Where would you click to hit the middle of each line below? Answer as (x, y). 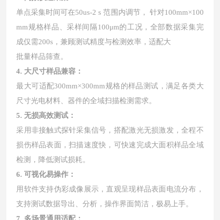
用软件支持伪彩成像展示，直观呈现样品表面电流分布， (110, 189)
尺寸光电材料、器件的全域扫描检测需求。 (86, 101)
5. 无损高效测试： (46, 115)
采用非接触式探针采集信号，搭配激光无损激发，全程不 (110, 130)
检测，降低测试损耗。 (53, 160)
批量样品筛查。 (42, 56)
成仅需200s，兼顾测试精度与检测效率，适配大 (94, 42)
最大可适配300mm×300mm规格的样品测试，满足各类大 (110, 86)
